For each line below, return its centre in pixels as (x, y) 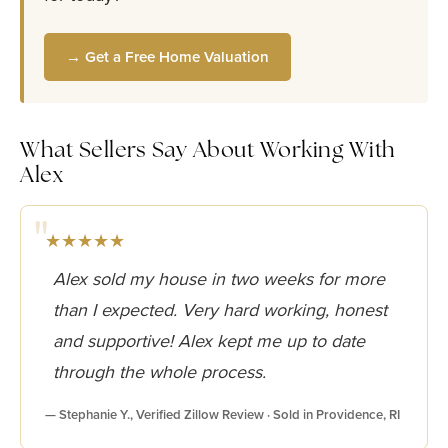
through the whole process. (159, 372)
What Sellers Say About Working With (208, 151)
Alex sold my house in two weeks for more (219, 279)
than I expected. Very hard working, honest (220, 310)
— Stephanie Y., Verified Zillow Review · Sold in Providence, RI (222, 414)
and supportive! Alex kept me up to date (209, 341)
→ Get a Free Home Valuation (167, 57)
